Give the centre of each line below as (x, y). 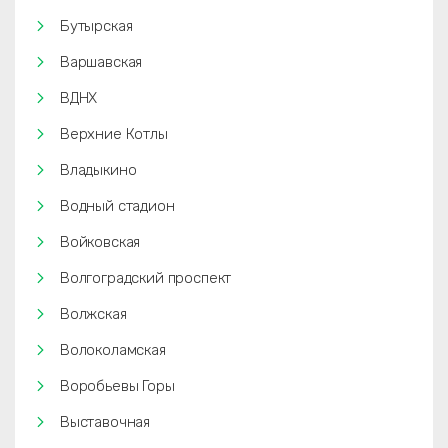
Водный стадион (117, 206)
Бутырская (96, 26)
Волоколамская (113, 350)
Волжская (93, 314)
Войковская (100, 242)
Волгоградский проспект (146, 278)
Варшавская (101, 62)
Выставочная (105, 422)
